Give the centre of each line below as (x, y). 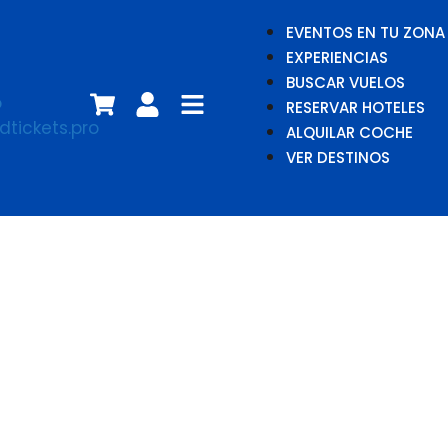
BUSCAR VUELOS (345, 82)
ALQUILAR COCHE (349, 132)
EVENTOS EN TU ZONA (365, 32)
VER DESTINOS (338, 157)
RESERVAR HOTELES (355, 107)
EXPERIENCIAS (337, 57)
